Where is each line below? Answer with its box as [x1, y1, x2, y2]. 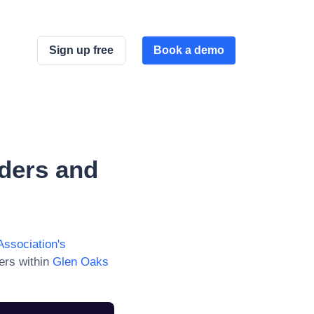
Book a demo [153, 43, 224, 56]
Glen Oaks [53, 255, 109, 268]
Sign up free [49, 43, 114, 56]
